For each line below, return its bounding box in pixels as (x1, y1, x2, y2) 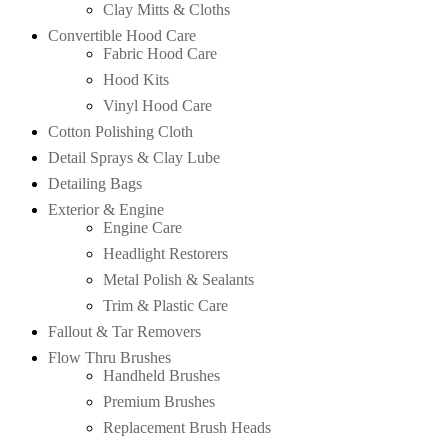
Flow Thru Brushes (48, 348, 171, 366)
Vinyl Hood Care (103, 96, 212, 114)
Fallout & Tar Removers (48, 322, 201, 340)
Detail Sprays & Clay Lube (48, 148, 220, 166)
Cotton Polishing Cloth (48, 122, 193, 140)
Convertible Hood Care (48, 26, 196, 44)
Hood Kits (103, 70, 169, 88)
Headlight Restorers (103, 244, 228, 262)
